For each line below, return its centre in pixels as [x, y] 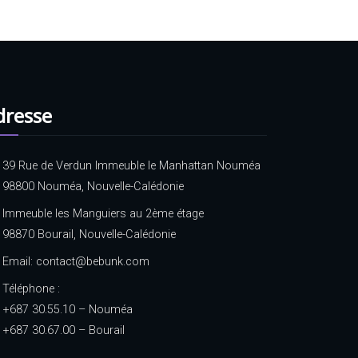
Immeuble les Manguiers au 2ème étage [103, 213]
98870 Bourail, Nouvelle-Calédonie [89, 234]
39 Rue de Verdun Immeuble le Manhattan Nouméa [131, 165]
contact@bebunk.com [93, 261]
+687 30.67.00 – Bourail [64, 330]
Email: [19, 261]
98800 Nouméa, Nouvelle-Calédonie [93, 186]
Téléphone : [31, 288]
